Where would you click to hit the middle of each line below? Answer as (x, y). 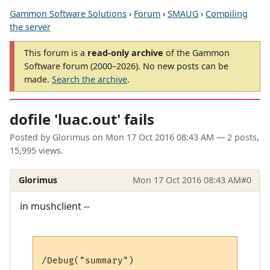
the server (30, 27)
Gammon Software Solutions (68, 14)
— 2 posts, (237, 137)
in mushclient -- (55, 206)
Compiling (227, 14)
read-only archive (125, 53)
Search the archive (89, 79)
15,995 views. (36, 151)
